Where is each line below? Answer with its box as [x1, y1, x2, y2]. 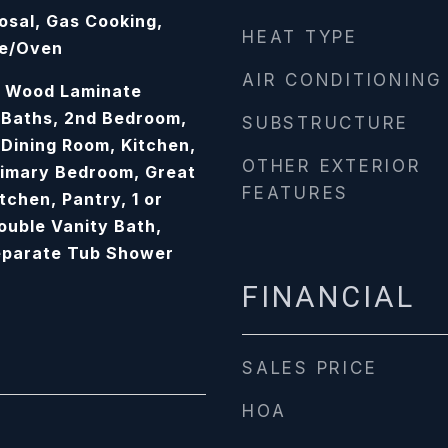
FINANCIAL [242, 280, 415, 314]
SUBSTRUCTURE [242, 113, 409, 133]
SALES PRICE [242, 358, 378, 378]
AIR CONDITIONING [242, 70, 443, 90]
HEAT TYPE [242, 27, 358, 47]
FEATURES [242, 183, 349, 203]
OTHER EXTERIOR [242, 156, 422, 176]
